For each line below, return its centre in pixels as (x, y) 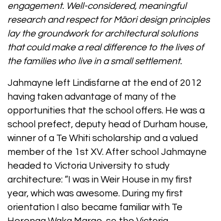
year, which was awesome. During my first (95, 194)
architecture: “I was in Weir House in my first (100, 180)
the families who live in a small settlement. (95, 61)
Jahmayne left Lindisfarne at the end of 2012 (105, 83)
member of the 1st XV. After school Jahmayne (107, 152)
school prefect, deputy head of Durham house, (108, 125)
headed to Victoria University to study (89, 166)
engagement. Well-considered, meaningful (97, 6)
